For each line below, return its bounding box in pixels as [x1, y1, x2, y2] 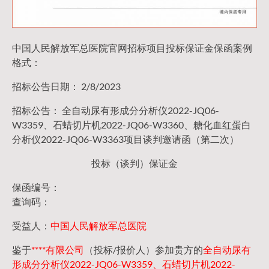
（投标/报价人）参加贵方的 [84, 244, 203, 256]
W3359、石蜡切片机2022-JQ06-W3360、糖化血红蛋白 [12, 119, 251, 131]
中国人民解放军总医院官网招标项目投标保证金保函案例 [12, 42, 252, 54]
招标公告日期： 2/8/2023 [12, 80, 121, 92]
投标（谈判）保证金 [91, 157, 178, 169]
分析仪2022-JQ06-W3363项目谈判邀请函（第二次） [12, 133, 239, 145]
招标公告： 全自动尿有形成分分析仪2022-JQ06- [12, 104, 219, 116]
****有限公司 [31, 244, 84, 256]
